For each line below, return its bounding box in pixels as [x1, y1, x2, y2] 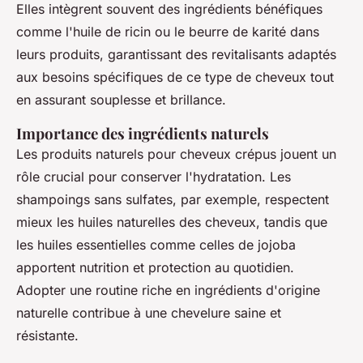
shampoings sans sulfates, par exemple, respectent [16, 191, 329, 208]
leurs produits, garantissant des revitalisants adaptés [16, 46, 336, 63]
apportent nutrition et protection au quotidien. [16, 259, 294, 276]
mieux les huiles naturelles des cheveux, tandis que [16, 214, 327, 231]
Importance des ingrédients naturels [16, 123, 269, 144]
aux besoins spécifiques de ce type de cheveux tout [16, 69, 334, 86]
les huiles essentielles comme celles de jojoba [16, 237, 296, 254]
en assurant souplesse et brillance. [16, 92, 226, 109]
